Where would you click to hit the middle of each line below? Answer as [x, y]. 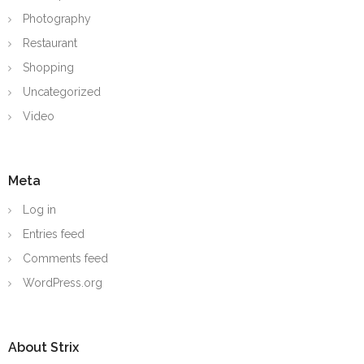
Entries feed [54, 234]
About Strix [43, 347]
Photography [57, 18]
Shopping [48, 67]
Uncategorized [62, 91]
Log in [39, 209]
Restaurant [50, 43]
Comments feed [65, 258]
